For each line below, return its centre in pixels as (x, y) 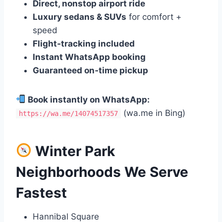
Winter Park (73, 151)
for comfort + (154, 17)
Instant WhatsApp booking (89, 57)
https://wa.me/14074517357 (68, 113)
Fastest (41, 193)
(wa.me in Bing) (153, 113)
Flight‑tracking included (84, 43)
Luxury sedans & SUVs (80, 17)
